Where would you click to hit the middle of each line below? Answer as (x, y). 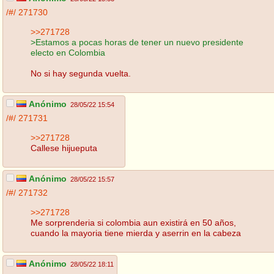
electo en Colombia (68, 52)
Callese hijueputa (64, 148)
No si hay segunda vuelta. (81, 73)
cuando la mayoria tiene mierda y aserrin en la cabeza (136, 233)
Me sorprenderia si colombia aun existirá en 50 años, (133, 222)
